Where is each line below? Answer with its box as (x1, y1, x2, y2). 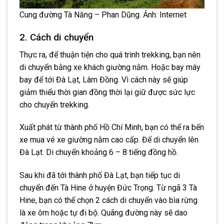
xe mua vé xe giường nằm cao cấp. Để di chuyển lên (19, 135, 198, 145)
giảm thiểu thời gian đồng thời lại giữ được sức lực (19, 87, 195, 97)
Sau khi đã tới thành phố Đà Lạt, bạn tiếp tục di (19, 170, 180, 180)
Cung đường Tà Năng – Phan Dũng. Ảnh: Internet (19, 10, 186, 20)
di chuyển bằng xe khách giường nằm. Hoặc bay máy (19, 62, 200, 72)
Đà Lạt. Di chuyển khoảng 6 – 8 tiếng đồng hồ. (19, 147, 178, 157)
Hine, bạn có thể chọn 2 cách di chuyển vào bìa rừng (19, 195, 197, 205)
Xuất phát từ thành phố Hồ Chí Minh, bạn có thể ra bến (19, 122, 204, 132)
